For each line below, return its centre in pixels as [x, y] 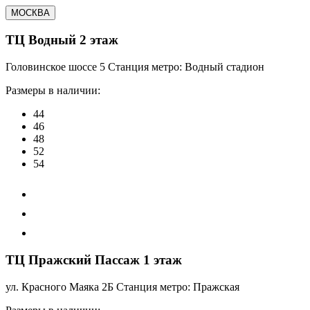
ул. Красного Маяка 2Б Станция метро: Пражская [122, 286]
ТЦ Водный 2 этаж [62, 40]
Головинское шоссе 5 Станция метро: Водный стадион [135, 67]
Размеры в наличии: [53, 91]
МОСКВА [30, 12]
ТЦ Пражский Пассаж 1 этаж [94, 259]
